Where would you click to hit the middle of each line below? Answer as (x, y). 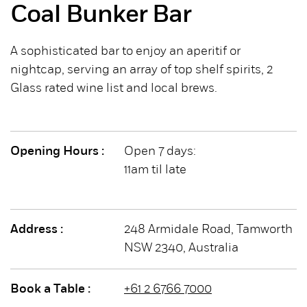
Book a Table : (50, 289)
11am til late (155, 170)
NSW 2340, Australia (181, 248)
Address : (37, 230)
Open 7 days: (160, 151)
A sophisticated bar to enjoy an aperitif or (125, 51)
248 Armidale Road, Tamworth (208, 230)
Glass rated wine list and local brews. (114, 88)
